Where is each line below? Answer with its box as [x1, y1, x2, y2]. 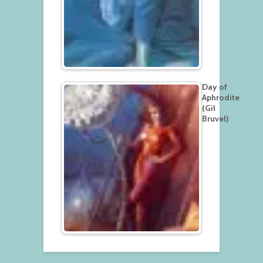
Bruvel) [202, 113, 229, 124]
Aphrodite [202, 92, 240, 103]
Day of [202, 82, 227, 93]
